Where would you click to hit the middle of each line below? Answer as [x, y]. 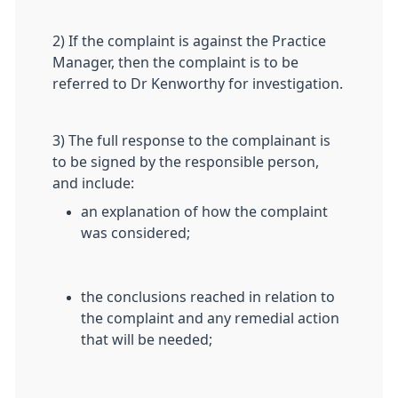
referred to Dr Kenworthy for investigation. [198, 84]
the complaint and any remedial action [210, 318]
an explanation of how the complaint [204, 211]
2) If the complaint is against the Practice [189, 41]
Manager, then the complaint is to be [175, 62]
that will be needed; [147, 339]
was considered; [135, 233]
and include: [93, 183]
